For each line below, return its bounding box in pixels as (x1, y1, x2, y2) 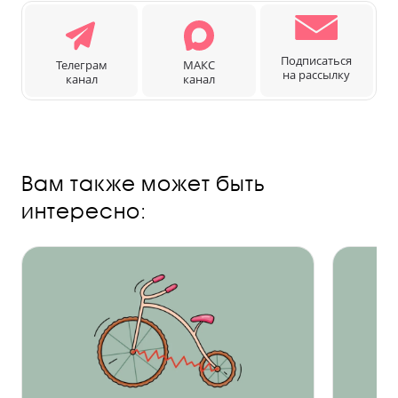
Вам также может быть (21, 170, 266, 195)
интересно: (21, 197, 147, 223)
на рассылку (283, 66, 351, 83)
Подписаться (281, 52, 353, 68)
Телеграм (55, 56, 107, 73)
